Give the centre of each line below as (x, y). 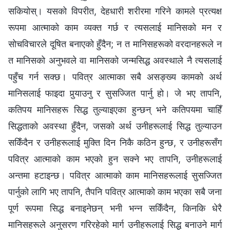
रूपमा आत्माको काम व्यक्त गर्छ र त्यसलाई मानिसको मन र (115, 27)
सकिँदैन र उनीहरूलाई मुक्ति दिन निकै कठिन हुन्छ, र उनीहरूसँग (115, 142)
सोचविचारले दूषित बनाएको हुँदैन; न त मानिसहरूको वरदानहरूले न (115, 44)
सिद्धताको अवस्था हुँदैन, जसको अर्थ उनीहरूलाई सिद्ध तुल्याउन (115, 126)
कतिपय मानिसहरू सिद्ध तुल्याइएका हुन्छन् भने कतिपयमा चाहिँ (115, 109)
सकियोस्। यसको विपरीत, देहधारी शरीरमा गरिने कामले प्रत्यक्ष (115, 11)
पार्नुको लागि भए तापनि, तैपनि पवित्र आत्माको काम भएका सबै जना (115, 191)
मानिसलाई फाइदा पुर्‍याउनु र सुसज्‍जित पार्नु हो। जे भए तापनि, (115, 93)
